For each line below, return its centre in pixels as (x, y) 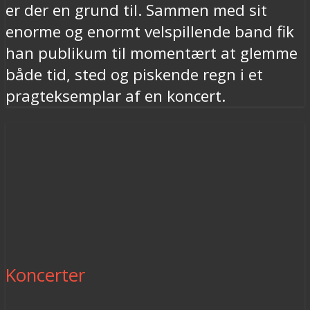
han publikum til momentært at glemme (152, 53)
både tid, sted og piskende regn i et (134, 75)
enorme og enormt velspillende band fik (150, 32)
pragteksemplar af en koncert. (116, 96)
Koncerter (45, 275)
